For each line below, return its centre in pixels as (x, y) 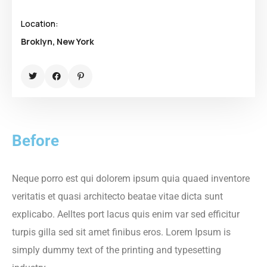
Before (35, 141)
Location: (40, 24)
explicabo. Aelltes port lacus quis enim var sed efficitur (126, 214)
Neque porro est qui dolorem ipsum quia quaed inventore (131, 178)
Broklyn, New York (58, 41)
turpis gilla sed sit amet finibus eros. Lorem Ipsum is (121, 232)
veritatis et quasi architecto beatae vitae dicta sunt (117, 196)
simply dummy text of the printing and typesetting (117, 250)
